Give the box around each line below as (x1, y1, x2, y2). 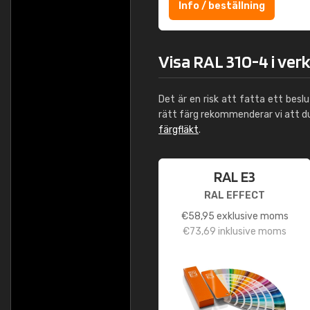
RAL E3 (214, 167, 255, 185)
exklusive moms (214, 210, 289, 222)
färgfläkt (158, 124, 199, 136)
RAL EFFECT (204, 190, 265, 201)
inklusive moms (216, 226, 286, 237)
